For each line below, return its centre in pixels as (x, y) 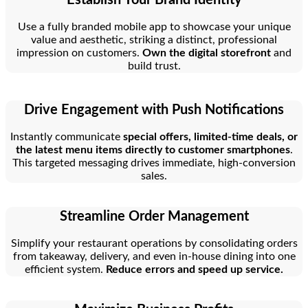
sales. (154, 176)
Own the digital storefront (207, 53)
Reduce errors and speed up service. (195, 269)
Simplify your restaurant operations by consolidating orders (154, 243)
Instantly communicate (67, 136)
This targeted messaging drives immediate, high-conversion (154, 163)
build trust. (154, 66)
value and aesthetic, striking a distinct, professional (154, 40)
